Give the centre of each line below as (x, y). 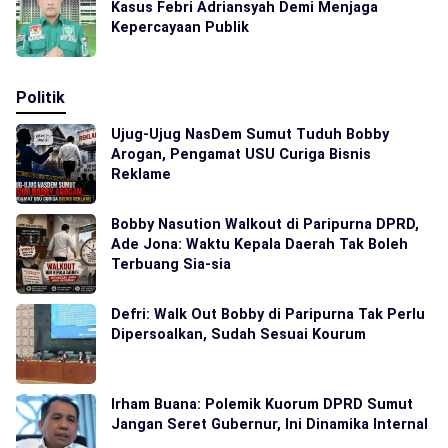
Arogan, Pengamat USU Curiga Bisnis (241, 154)
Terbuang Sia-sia (171, 264)
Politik (40, 97)
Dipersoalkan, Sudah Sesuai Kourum (238, 334)
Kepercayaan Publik (180, 27)
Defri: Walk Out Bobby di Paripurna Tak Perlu (268, 314)
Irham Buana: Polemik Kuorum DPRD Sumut (262, 404)
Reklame (141, 174)
